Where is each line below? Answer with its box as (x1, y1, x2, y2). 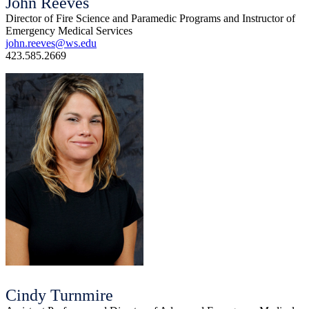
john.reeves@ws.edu (6, 37, 97, 50)
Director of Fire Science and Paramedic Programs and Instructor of (6, 12, 295, 25)
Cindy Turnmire (6, 286, 113, 305)
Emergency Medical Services (6, 25, 132, 37)
